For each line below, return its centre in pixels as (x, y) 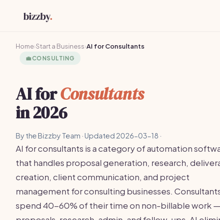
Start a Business (60, 46)
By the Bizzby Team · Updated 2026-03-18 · (89, 136)
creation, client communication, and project (103, 177)
